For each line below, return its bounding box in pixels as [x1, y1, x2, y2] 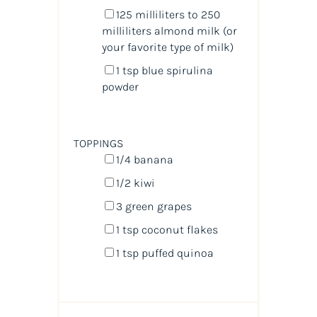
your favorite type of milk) [101, 40, 234, 54]
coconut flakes [138, 222, 218, 236]
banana [130, 152, 173, 166]
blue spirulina [138, 63, 213, 77]
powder [101, 79, 139, 93]
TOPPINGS [73, 136, 123, 150]
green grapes [122, 199, 192, 213]
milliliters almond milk [101, 23, 220, 38]
